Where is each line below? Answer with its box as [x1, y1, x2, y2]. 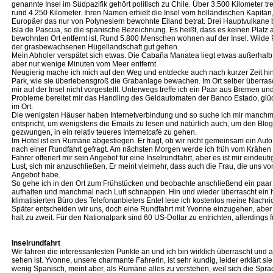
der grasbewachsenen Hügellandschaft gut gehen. [12, 43, 179, 51]
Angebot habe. [12, 171, 60, 179]
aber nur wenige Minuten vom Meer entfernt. [12, 60, 158, 68]
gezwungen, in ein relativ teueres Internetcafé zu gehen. [12, 128, 197, 136]
